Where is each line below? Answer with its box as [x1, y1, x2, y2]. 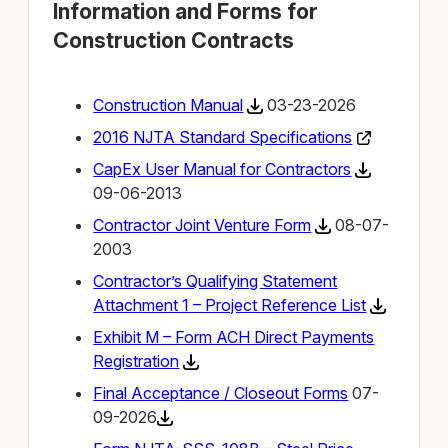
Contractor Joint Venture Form [93, 214, 312, 235]
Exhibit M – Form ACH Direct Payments [93, 326, 375, 347]
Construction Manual [93, 94, 244, 115]
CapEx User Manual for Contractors [93, 158, 352, 179]
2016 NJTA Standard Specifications [93, 126, 353, 147]
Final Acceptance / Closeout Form [93, 382, 341, 403]
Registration [93, 350, 180, 371]
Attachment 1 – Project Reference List [93, 294, 367, 315]
